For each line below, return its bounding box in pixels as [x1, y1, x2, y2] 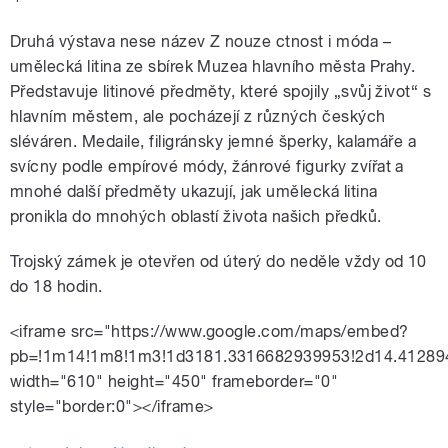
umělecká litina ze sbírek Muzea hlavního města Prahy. [10, 57, 416, 77]
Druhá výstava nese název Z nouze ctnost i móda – [10, 32, 392, 52]
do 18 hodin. [10, 277, 103, 297]
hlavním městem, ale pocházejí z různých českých [10, 107, 386, 127]
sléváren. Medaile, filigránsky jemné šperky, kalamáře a [10, 132, 417, 152]
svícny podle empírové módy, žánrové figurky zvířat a [10, 157, 404, 177]
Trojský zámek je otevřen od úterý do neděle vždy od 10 [10, 252, 427, 272]
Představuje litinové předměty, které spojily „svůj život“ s [10, 82, 432, 102]
